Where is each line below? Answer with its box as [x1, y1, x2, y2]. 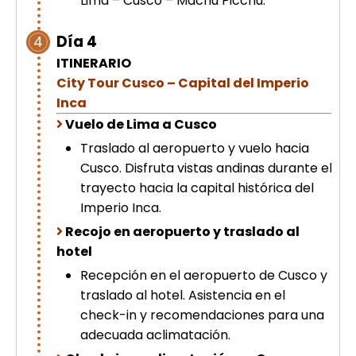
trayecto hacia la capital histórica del [80, 179, 314, 197]
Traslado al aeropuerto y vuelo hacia [80, 139, 309, 157]
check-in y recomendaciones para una [80, 306, 324, 324]
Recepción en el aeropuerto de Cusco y [80, 266, 327, 284]
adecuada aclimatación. [80, 326, 230, 344]
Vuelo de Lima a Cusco [65, 115, 217, 133]
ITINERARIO [56, 54, 131, 72]
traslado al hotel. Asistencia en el [80, 286, 285, 304]
